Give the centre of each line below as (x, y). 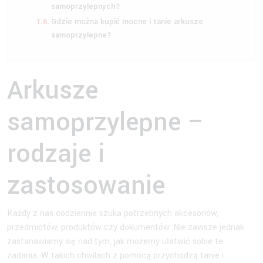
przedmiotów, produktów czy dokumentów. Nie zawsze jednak (126, 227)
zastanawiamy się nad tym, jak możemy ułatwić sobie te (115, 241)
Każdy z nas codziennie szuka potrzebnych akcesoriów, (113, 213)
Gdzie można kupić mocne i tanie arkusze (127, 21)
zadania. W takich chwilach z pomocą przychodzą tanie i (115, 255)
